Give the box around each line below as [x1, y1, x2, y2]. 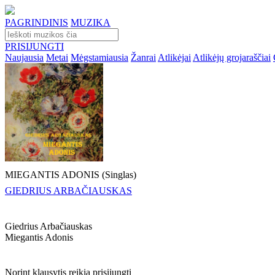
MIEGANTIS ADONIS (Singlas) [5, 169, 136, 180]
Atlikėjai [158, 52, 191, 63]
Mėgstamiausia [71, 52, 128, 63]
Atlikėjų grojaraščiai [193, 52, 271, 63]
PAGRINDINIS [5, 17, 68, 28]
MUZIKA [71, 17, 110, 28]
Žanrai [131, 52, 156, 63]
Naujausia [5, 52, 44, 63]
